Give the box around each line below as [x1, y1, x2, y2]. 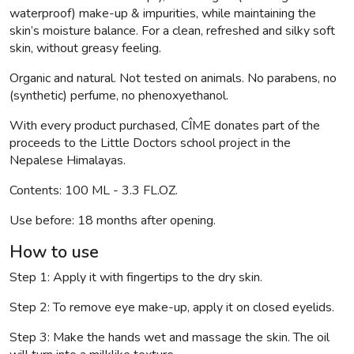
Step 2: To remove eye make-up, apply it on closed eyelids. [9, 299, 334, 317]
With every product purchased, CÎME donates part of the [9, 117, 320, 135]
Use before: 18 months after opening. [9, 212, 216, 230]
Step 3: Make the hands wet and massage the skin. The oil [9, 329, 330, 347]
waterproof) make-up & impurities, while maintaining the [9, 5, 316, 23]
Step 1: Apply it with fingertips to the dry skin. [9, 269, 262, 287]
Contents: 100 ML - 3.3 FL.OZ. [9, 182, 178, 200]
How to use [9, 240, 99, 265]
